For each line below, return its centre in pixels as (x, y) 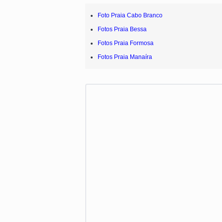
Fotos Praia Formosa (126, 43)
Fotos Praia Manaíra (125, 57)
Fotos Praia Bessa (122, 29)
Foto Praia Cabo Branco (130, 15)
